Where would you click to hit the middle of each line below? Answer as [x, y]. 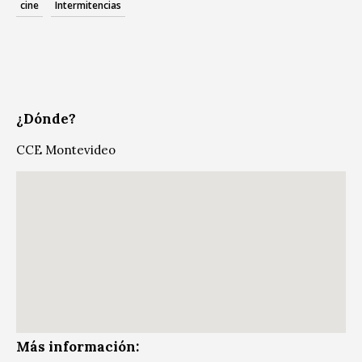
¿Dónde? [46, 118]
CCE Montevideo [66, 149]
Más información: [78, 346]
